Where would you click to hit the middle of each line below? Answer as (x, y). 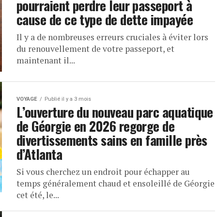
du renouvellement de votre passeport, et (95, 49)
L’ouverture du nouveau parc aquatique (115, 112)
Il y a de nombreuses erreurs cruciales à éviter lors (112, 37)
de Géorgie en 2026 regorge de (96, 126)
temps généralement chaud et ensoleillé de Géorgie (116, 183)
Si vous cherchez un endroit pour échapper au (103, 172)
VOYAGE (27, 99)
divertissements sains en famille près (112, 140)
